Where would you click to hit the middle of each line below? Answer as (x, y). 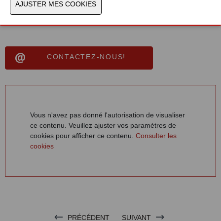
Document (21, 9)
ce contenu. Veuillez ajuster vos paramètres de (103, 125)
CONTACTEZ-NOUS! (86, 56)
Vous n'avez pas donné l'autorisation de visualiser (108, 115)
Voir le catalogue (50, 19)
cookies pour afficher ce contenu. (83, 135)
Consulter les (156, 135)
